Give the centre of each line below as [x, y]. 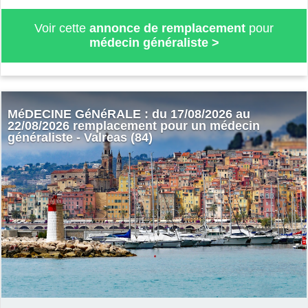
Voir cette [62, 28]
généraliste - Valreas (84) [80, 138]
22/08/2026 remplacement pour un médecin [133, 126]
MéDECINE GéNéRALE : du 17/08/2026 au [129, 114]
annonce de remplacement [167, 28]
